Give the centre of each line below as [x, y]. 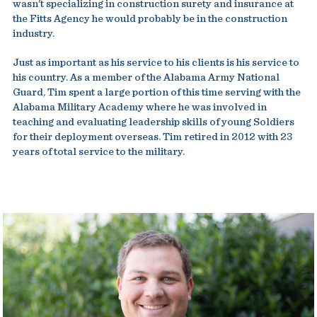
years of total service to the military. [98, 152]
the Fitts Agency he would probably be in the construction [150, 19]
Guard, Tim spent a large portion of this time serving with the [156, 92]
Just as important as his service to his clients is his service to [156, 63]
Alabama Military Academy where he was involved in [139, 107]
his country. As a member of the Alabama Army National [146, 77]
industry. [33, 34]
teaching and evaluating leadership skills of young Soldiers [153, 122]
